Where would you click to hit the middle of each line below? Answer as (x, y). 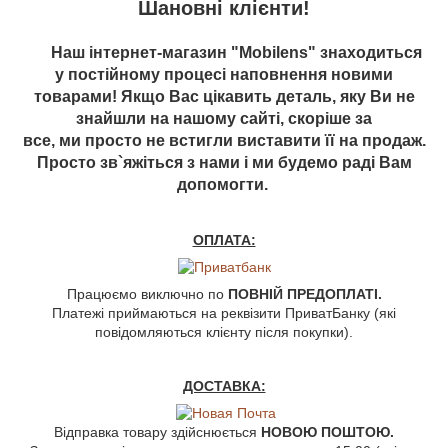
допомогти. (222, 184)
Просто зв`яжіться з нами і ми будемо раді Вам (224, 162)
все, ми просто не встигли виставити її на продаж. (224, 140)
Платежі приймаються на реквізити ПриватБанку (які (224, 313)
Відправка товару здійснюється (157, 432)
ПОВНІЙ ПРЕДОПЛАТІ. (304, 294)
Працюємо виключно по (147, 294)
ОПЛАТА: (224, 240)
